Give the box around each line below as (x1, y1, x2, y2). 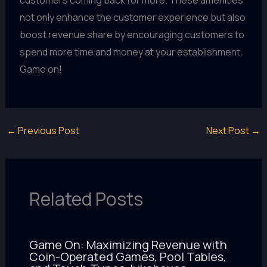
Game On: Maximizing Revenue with (29, 236, 227, 253)
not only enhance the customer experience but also (19, 11, 246, 24)
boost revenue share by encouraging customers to (19, 28, 244, 42)
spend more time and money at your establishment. (19, 45, 243, 59)
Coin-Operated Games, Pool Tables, (29, 248, 226, 265)
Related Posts (29, 186, 143, 211)
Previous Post (15, 123, 79, 137)
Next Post (206, 123, 252, 137)
